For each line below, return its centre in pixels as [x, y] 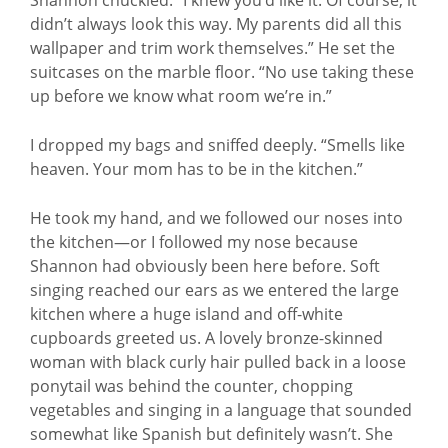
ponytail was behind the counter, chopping [191, 386]
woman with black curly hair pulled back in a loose [218, 362]
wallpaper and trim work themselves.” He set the [212, 48]
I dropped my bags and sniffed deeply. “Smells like [217, 145]
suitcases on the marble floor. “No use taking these [222, 72]
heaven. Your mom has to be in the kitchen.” [196, 169]
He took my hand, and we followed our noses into [216, 218]
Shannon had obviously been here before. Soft [205, 266]
